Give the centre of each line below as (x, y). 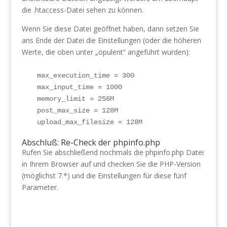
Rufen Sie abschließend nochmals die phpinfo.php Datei (112, 152)
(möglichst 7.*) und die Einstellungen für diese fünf (104, 176)
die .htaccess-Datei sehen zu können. (82, 10)
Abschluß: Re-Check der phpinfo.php (91, 142)
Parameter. (40, 187)
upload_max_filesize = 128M (89, 122)
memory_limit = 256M (75, 99)
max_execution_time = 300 (87, 75)
